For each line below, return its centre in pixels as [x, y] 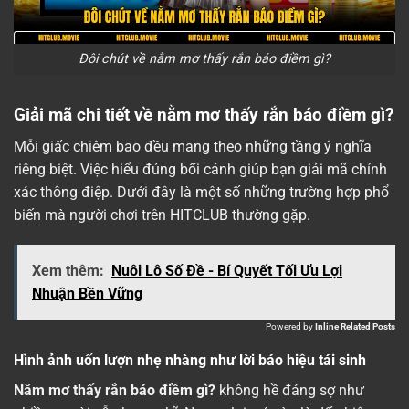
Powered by [289, 327]
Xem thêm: [68, 271]
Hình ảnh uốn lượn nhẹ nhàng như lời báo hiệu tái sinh [190, 361]
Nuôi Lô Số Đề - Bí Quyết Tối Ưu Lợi [227, 271]
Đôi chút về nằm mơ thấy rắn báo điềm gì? [204, 59]
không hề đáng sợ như [290, 391]
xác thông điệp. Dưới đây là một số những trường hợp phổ [201, 192]
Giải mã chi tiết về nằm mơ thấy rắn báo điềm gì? [204, 115]
